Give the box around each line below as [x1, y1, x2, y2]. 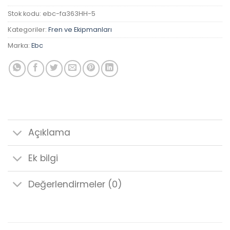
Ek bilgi [28, 152, 59, 165]
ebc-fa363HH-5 [43, 9, 95, 18]
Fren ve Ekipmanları [48, 25, 112, 34]
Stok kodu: [8, 9, 43, 18]
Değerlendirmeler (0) [28, 178, 123, 190]
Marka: [8, 41, 31, 50]
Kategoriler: [8, 25, 48, 34]
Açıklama [28, 126, 71, 139]
